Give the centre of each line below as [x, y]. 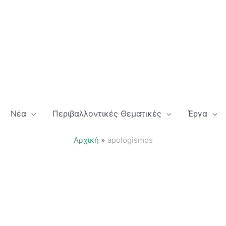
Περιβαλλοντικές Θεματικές [107, 114]
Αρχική [86, 140]
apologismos [130, 140]
